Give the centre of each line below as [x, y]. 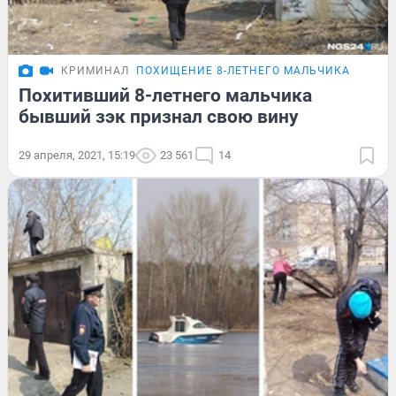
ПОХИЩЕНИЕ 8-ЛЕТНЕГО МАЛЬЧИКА [243, 70]
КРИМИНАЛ [95, 70]
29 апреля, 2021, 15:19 [77, 155]
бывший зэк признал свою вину [159, 116]
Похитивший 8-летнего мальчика [165, 95]
